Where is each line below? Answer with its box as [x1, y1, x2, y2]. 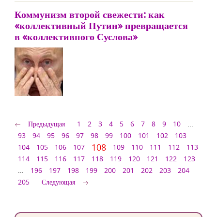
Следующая [42, 177, 75, 186]
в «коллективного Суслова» [15, 30, 138, 43]
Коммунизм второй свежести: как [15, 8, 165, 21]
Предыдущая [28, 119, 65, 128]
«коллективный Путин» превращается [15, 19, 188, 32]
